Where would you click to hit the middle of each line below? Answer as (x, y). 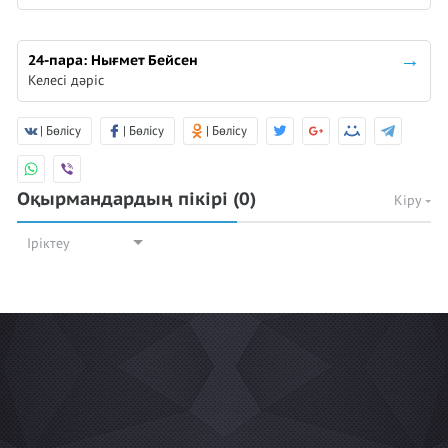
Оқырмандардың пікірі (125, 199)
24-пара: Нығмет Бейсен (113, 60)
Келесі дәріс (66, 80)
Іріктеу (48, 243)
